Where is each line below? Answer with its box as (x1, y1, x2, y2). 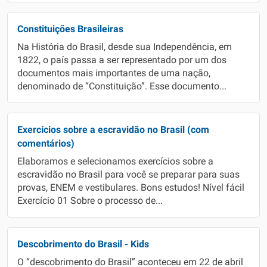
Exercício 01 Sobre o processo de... (17, 195, 163, 206)
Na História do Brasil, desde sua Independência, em (17, 42, 232, 52)
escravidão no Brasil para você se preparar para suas (17, 169, 240, 180)
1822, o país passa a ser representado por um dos (17, 55, 226, 66)
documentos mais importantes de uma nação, (17, 68, 210, 79)
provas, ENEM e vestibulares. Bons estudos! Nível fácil (17, 182, 244, 193)
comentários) (17, 138, 74, 149)
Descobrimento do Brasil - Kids (17, 238, 149, 250)
